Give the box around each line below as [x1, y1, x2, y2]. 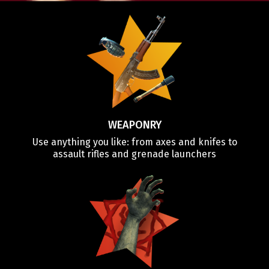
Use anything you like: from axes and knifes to [32, 136, 237, 148]
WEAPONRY [107, 118, 162, 131]
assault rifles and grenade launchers [53, 148, 216, 160]
